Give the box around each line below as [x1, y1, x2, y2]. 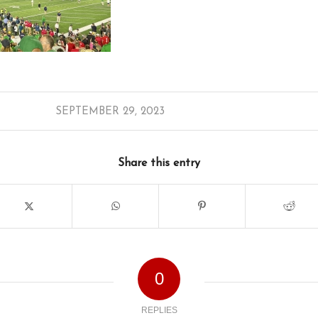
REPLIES [141, 305, 177, 316]
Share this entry [118, 158, 200, 170]
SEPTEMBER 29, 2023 [55, 106, 165, 118]
